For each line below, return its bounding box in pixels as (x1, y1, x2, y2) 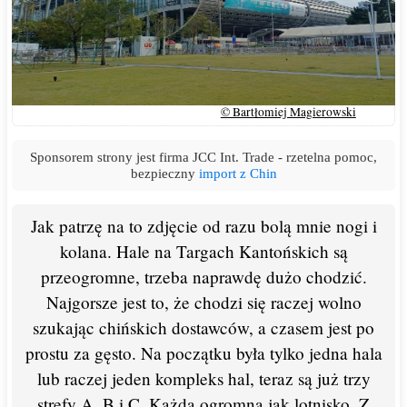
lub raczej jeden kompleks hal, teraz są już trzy (36, 366, 371, 390)
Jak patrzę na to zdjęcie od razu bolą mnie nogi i (30, 213, 377, 237)
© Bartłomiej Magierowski (220, 103, 356, 120)
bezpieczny (130, 164, 199, 181)
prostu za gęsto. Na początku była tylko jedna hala (25, 341, 382, 364)
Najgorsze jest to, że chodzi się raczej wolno (45, 290, 362, 313)
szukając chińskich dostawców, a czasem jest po (33, 315, 374, 339)
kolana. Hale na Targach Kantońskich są (59, 239, 348, 263)
